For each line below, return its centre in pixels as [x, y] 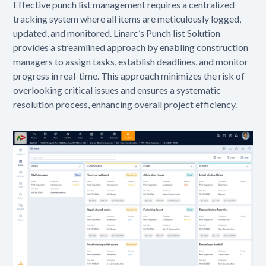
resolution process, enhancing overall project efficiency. [125, 104]
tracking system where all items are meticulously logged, [127, 18]
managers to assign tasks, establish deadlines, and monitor [131, 61]
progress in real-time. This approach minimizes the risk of [129, 75]
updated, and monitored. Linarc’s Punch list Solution [117, 33]
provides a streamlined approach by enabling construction [131, 47]
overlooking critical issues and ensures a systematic [117, 90]
